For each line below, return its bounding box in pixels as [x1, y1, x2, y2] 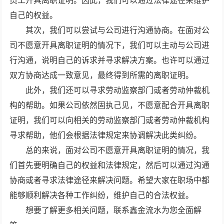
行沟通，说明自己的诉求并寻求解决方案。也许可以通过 [9, 55, 210, 64]
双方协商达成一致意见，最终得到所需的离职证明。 [9, 70, 194, 79]
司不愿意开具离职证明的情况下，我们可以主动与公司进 [9, 40, 210, 49]
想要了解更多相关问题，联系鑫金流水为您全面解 [9, 205, 202, 214]
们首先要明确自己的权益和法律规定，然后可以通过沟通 [9, 160, 210, 169]
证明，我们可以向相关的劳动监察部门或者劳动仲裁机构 [9, 115, 210, 124]
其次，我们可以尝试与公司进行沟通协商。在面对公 [9, 25, 210, 34]
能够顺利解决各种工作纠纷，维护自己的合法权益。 [9, 190, 194, 199]
